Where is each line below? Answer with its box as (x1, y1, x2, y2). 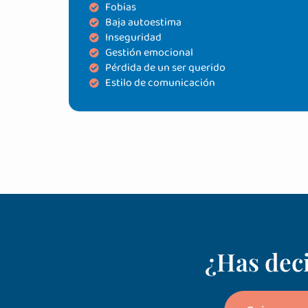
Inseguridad (104, 28, 162, 46)
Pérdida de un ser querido (104, 58, 225, 76)
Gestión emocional (104, 43, 193, 61)
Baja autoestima (104, 13, 181, 31)
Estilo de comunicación (104, 74, 215, 91)
